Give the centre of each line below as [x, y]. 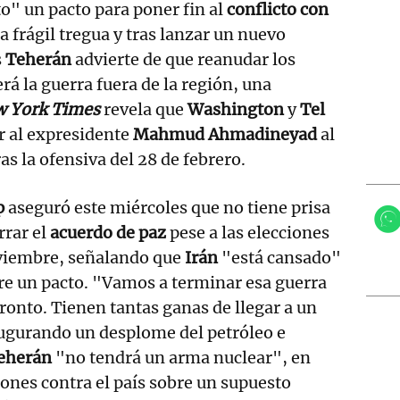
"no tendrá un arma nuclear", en [181, 357]
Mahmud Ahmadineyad [225, 134]
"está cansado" [280, 257]
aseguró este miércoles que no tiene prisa [168, 207]
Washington [236, 109]
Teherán [38, 59]
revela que [144, 109]
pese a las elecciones [248, 232]
